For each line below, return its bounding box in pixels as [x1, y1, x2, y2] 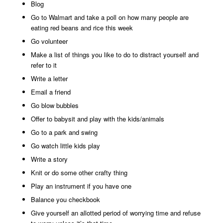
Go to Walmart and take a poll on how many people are [30, 12, 189, 22]
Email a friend [30, 87, 71, 97]
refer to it [30, 60, 57, 70]
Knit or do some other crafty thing [30, 167, 127, 177]
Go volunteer [30, 36, 68, 46]
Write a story [30, 154, 68, 164]
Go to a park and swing [30, 127, 98, 137]
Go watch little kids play [30, 140, 100, 150]
